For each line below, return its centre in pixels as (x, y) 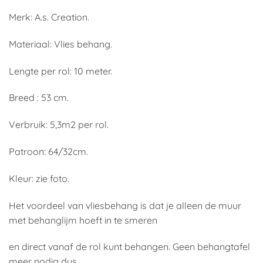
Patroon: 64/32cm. (48, 151)
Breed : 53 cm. (39, 98)
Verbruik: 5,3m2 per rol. (59, 125)
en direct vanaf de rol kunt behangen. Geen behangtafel (129, 247)
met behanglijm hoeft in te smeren (83, 220)
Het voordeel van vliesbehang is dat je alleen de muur (125, 205)
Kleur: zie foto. (39, 178)
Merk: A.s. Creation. (49, 17)
